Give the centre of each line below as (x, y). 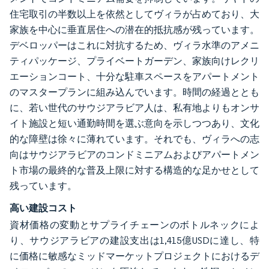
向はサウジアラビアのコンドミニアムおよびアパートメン (134, 155)
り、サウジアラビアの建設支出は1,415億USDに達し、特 (134, 240)
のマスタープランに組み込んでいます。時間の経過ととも (134, 92)
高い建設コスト (43, 208)
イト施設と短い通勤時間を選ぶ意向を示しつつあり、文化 (134, 123)
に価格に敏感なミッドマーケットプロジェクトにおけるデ (134, 256)
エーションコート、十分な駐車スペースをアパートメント (134, 77)
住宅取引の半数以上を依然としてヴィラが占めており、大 (134, 14)
